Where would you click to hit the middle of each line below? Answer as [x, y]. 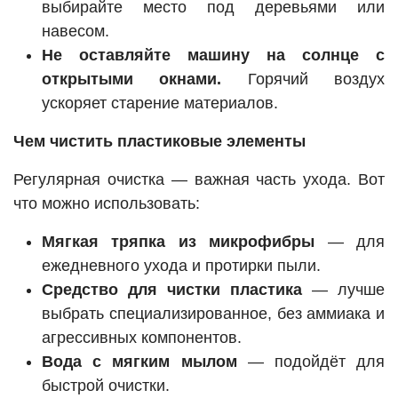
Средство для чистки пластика [172, 290]
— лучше [343, 290]
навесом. [76, 32]
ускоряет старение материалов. [160, 103]
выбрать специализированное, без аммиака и [213, 314]
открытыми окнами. [132, 80]
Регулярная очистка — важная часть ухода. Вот [199, 180]
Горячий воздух [303, 80]
